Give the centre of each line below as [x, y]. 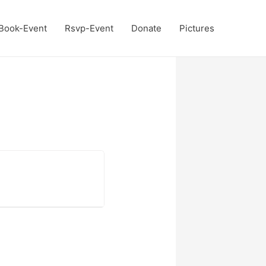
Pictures [197, 28]
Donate [146, 28]
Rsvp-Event [89, 28]
